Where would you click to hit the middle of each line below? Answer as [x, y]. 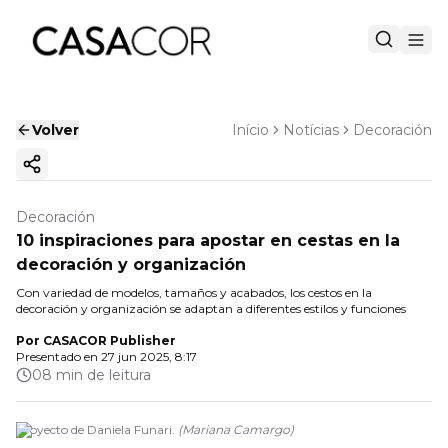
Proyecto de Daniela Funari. [95, 429]
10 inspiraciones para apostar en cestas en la [208, 240]
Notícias [311, 130]
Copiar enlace [83, 172]
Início [250, 130]
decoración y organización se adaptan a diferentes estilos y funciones [211, 308]
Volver [55, 130]
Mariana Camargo [236, 429]
